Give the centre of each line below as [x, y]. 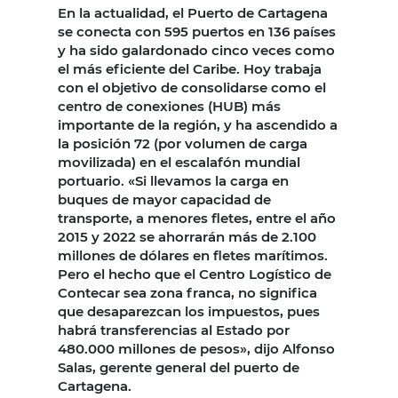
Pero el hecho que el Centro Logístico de [195, 274]
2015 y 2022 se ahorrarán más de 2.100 [187, 236]
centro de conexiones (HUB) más [169, 106]
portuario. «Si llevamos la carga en [173, 180]
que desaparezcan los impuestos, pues [189, 311]
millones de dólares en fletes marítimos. [193, 255]
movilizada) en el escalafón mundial [179, 162]
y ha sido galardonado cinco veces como [196, 50]
